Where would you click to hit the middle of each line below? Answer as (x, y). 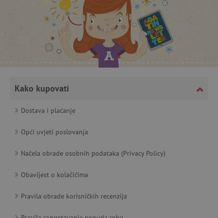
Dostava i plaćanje (48, 110)
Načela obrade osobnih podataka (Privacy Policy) (93, 153)
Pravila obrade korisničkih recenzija (74, 196)
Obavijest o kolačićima (54, 175)
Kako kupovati (42, 88)
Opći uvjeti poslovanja (54, 132)
